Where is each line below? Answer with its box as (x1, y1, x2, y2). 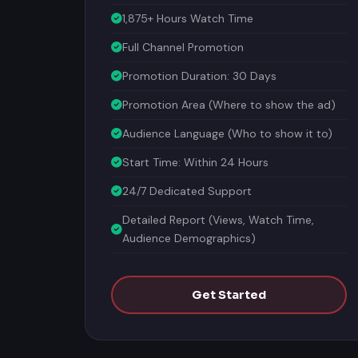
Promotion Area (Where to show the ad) (122, 95, 336, 109)
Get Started (192, 285, 267, 300)
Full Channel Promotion (122, 38, 244, 52)
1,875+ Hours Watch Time (122, 9, 253, 23)
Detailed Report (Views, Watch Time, (122, 210, 314, 225)
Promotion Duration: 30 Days (122, 66, 276, 81)
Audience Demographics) (122, 229, 256, 243)
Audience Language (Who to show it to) (122, 124, 332, 138)
